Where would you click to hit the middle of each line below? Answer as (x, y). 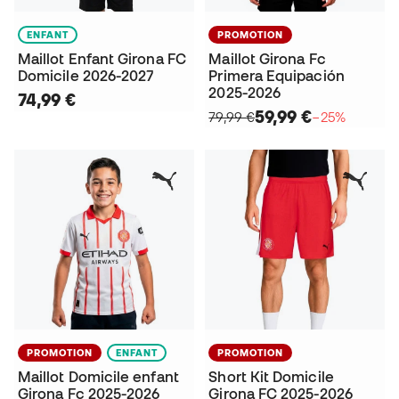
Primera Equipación (277, 75)
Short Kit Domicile (271, 376)
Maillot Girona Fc (267, 58)
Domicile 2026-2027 (86, 75)
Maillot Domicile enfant (98, 376)
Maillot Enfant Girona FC (102, 58)
